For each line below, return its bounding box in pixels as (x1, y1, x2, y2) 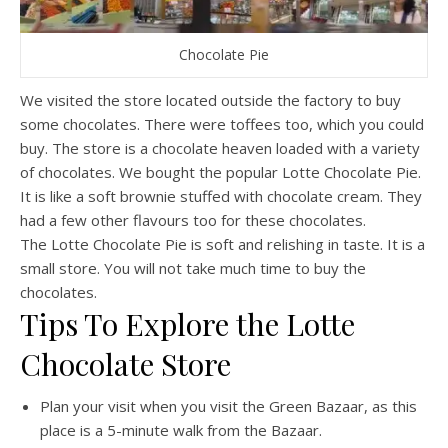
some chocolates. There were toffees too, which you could (20, 113, 424, 134)
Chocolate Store (20, 343, 231, 384)
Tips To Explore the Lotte (20, 303, 355, 344)
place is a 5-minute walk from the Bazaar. (40, 419, 322, 440)
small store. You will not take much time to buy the (20, 257, 366, 278)
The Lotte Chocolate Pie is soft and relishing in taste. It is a (20, 233, 425, 254)
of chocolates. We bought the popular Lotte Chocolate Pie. (20, 161, 421, 182)
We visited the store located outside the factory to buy (20, 89, 401, 110)
